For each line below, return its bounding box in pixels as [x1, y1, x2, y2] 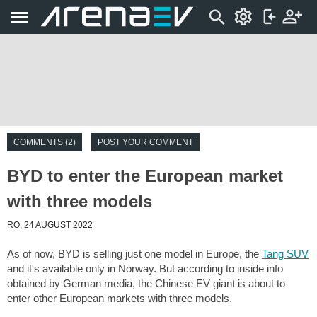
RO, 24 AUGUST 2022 [7, 220, 93, 230]
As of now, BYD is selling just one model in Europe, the [7, 248, 262, 260]
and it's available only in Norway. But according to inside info [7, 263, 283, 275]
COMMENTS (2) [13, 137, 76, 147]
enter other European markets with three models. [7, 292, 232, 304]
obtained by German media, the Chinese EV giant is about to [7, 277, 285, 289]
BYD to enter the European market [7, 166, 283, 185]
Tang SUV [262, 248, 309, 260]
